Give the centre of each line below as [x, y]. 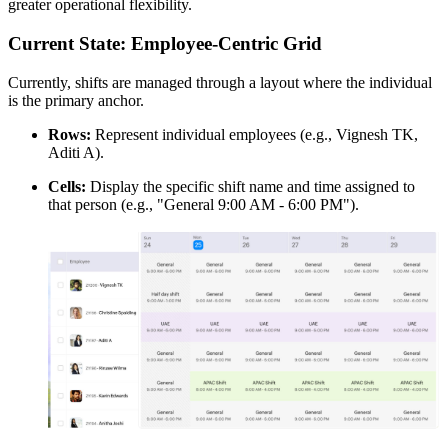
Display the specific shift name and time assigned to [250, 186]
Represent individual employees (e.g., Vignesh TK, [254, 134]
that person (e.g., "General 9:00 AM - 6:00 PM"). [203, 204]
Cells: [67, 186]
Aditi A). [76, 152]
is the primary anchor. [76, 100]
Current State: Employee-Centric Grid [165, 44]
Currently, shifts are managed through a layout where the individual [220, 82]
